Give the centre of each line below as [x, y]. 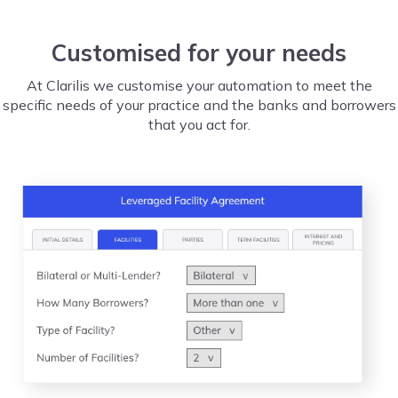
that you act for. [199, 124]
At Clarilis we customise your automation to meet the [199, 85]
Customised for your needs [199, 52]
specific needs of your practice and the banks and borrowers [199, 104]
